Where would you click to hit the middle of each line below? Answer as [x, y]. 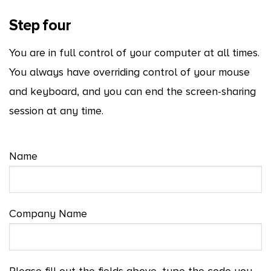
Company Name [48, 214]
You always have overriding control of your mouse [129, 72]
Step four [40, 25]
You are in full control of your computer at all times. [134, 53]
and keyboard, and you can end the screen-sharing [132, 92]
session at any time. [56, 111]
